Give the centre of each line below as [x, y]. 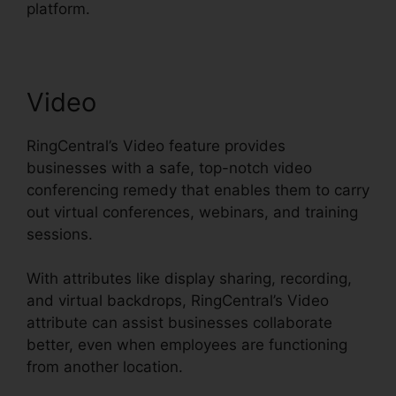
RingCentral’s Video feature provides [156, 145]
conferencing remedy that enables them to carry [198, 190]
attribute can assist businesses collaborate [179, 323]
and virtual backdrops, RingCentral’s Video [178, 301]
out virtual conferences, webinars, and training [192, 212]
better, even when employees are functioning [187, 345]
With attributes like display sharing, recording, [189, 279]
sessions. [60, 234]
